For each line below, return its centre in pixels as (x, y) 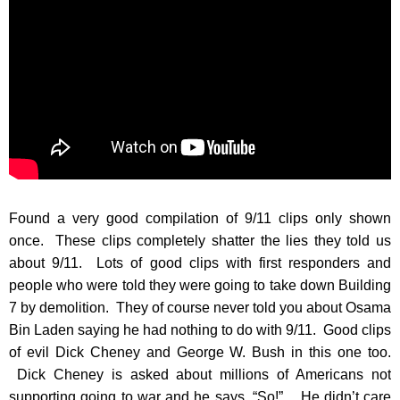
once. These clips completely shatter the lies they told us (200, 241)
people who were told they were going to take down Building (200, 285)
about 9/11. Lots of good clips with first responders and (200, 263)
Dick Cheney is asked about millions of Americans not (200, 375)
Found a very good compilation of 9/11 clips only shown (200, 218)
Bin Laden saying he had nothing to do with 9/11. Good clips (200, 330)
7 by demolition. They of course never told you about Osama (200, 308)
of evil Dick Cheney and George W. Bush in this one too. (200, 352)
